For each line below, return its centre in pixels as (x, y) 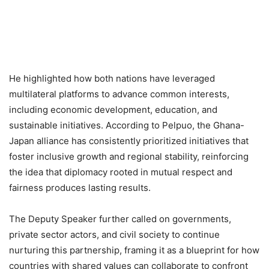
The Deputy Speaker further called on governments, (120, 219)
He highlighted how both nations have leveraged (112, 79)
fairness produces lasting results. (80, 188)
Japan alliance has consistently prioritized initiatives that (129, 141)
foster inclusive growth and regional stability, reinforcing (129, 157)
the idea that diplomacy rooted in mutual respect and (121, 172)
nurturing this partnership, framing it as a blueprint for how (134, 250)
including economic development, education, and (113, 110)
